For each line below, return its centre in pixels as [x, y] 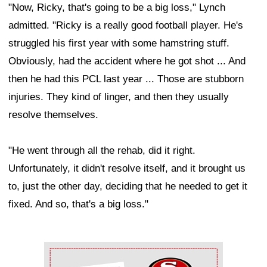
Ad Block [64, 251]
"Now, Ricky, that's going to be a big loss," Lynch [117, 8]
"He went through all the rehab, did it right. [102, 151]
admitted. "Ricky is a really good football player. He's [126, 26]
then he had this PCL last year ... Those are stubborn [126, 79]
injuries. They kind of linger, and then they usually [119, 97]
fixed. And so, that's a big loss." [78, 204]
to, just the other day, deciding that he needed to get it [128, 187]
